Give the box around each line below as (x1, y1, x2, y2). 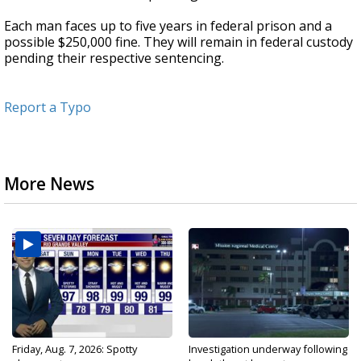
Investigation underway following (189, 342, 347, 356)
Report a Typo (4, 98, 91, 116)
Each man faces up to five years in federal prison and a (4, 17, 332, 35)
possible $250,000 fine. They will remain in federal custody (4, 33, 353, 51)
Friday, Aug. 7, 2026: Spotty (12, 342, 137, 356)
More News (4, 172, 94, 195)
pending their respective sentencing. (4, 49, 227, 67)
